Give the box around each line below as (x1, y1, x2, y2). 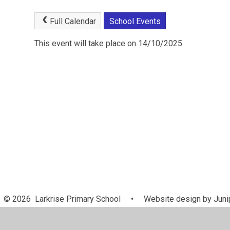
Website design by (141, 194, 212, 204)
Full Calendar (49, 16, 96, 26)
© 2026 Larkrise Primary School (3, 194, 123, 204)
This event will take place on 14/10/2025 (34, 39, 183, 49)
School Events (109, 16, 161, 26)
